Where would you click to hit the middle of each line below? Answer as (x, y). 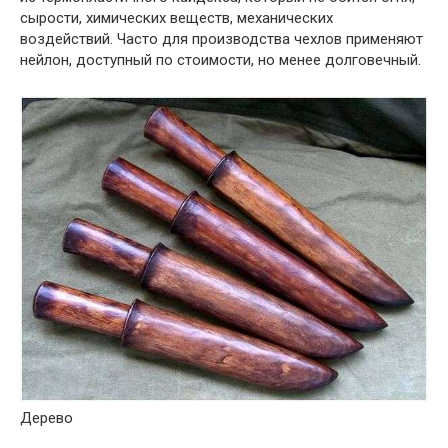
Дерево (46, 417)
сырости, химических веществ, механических (176, 17)
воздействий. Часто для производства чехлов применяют (221, 38)
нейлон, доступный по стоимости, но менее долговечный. (220, 59)
